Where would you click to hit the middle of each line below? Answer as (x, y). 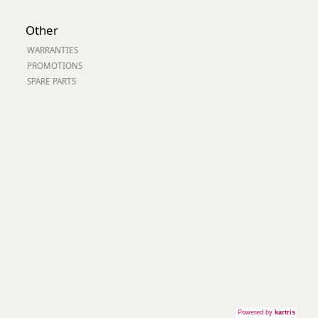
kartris (285, 312)
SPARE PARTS (51, 81)
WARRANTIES (53, 50)
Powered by (256, 312)
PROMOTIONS (55, 65)
